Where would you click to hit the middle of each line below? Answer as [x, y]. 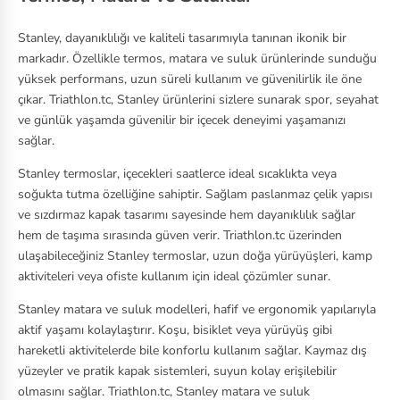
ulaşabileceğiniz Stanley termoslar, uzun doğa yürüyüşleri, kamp [195, 255]
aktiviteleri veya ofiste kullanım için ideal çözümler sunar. [174, 276]
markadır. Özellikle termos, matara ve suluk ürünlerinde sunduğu [197, 58]
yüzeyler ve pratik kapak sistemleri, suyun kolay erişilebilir [177, 371]
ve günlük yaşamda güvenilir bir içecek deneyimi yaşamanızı [182, 120]
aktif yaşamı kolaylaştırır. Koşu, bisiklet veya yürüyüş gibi [175, 329]
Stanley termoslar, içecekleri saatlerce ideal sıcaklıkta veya [177, 173]
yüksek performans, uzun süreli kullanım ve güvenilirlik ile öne [190, 79]
